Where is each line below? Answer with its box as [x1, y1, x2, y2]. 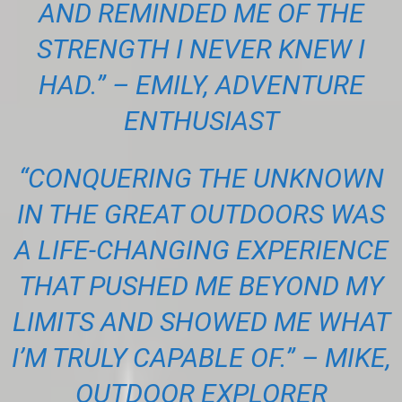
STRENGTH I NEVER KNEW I [37, 33, 365, 66]
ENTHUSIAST [123, 105, 279, 137]
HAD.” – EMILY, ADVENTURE [38, 69, 364, 101]
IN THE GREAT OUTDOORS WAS [17, 198, 385, 231]
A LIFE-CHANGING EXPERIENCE [13, 234, 389, 267]
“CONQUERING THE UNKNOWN [18, 162, 384, 195]
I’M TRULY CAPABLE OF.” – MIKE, [11, 342, 391, 374]
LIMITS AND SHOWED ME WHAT [12, 306, 390, 338]
